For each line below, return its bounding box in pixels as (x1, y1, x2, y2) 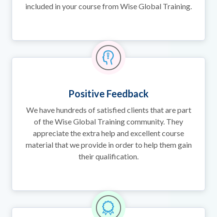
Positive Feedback (68, 88, 149, 100)
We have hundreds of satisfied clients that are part (26, 105, 191, 115)
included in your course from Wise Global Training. (25, 1, 192, 11)
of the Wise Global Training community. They (34, 117, 183, 126)
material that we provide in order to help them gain (25, 140, 192, 150)
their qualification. (78, 152, 139, 161)
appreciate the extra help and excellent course (33, 128, 184, 138)
